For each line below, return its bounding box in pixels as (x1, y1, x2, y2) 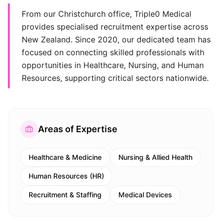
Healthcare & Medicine (29, 153, 102, 161)
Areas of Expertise (38, 124, 117, 134)
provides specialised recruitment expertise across (22, 22, 208, 32)
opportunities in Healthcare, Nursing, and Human (22, 60, 204, 70)
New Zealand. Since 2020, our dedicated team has (22, 35, 211, 44)
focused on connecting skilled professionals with (22, 47, 204, 57)
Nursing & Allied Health (118, 153, 192, 161)
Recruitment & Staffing (29, 190, 102, 199)
